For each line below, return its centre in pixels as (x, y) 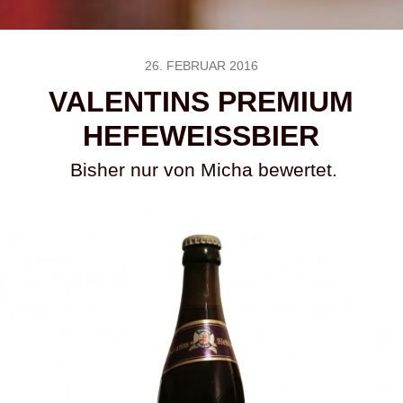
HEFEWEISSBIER (201, 136)
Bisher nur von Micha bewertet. (203, 170)
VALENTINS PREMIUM (201, 102)
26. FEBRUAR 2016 (201, 66)
